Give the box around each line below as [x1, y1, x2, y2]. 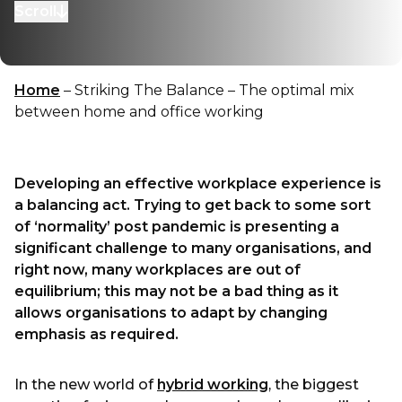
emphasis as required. [14, 326, 179, 343]
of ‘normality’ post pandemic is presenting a [14, 218, 339, 235]
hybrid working [157, 376, 268, 393]
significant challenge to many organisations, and [14, 240, 371, 257]
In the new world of [14, 376, 157, 393]
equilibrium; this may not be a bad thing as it [14, 283, 338, 300]
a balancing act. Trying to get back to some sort [14, 197, 371, 214]
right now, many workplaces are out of [14, 261, 301, 278]
